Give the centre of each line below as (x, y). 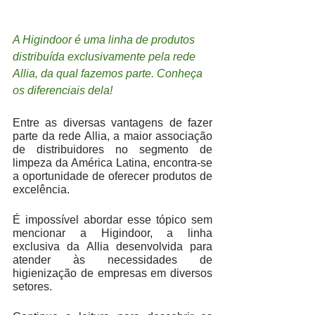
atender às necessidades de (112, 260)
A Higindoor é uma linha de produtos (105, 40)
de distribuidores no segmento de (112, 150)
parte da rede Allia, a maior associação (112, 136)
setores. (34, 287)
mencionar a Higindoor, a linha (112, 233)
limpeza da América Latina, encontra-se (112, 163)
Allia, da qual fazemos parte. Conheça (109, 74)
